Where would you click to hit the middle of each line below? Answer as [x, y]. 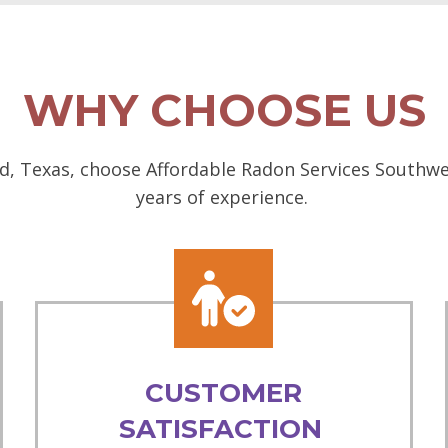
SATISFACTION [223, 429]
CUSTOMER [224, 393]
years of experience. [224, 197]
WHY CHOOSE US [224, 110]
